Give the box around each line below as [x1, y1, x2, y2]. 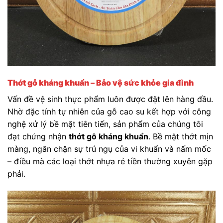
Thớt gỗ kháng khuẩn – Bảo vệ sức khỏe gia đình [7, 77, 194, 88]
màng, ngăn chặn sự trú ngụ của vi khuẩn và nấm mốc [7, 143, 211, 154]
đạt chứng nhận [7, 131, 69, 141]
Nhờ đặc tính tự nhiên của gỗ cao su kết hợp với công [7, 106, 211, 116]
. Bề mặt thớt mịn [148, 131, 213, 141]
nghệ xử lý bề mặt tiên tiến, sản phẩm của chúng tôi [7, 118, 203, 129]
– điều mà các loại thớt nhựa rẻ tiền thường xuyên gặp [7, 156, 213, 166]
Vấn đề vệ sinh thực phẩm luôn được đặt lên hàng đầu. [7, 94, 213, 104]
